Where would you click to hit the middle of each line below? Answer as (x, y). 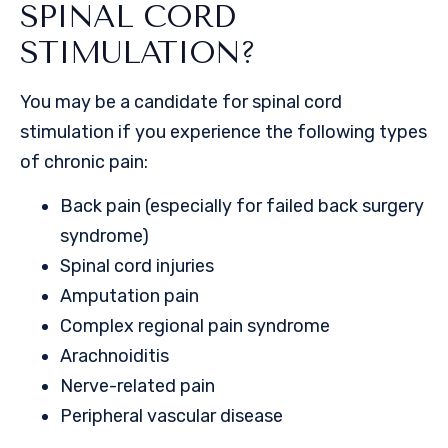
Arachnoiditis (114, 356)
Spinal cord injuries (137, 266)
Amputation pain (129, 296)
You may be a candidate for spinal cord (181, 101)
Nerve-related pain (137, 386)
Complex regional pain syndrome (195, 326)
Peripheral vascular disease (171, 416)
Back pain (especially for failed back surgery (242, 206)
